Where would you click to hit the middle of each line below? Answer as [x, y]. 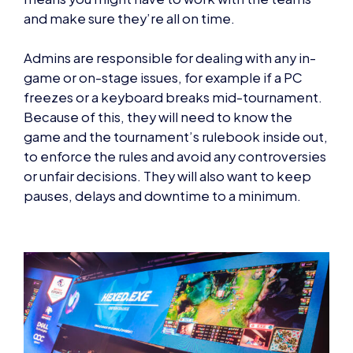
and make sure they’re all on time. [129, 19]
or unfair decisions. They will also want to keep [167, 176]
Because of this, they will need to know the [158, 117]
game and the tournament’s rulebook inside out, [176, 137]
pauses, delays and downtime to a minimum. [162, 196]
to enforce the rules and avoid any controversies [175, 157]
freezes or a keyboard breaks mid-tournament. [173, 98]
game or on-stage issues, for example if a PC [163, 78]
